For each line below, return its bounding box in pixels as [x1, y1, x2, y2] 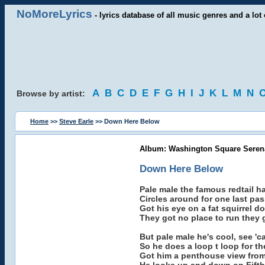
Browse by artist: [17, 89, 92, 98]
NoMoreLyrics [17, 8, 92, 20]
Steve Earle [59, 118, 93, 125]
